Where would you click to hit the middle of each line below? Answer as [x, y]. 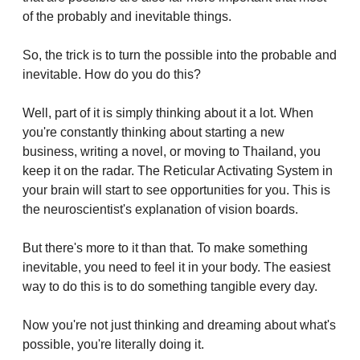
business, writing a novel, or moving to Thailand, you [172, 151]
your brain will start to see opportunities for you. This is [176, 190]
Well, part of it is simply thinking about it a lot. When [168, 112]
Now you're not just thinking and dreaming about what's [179, 325]
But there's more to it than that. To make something [165, 247]
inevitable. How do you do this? [112, 74]
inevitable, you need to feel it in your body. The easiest [176, 267]
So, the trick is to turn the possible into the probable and [180, 55]
